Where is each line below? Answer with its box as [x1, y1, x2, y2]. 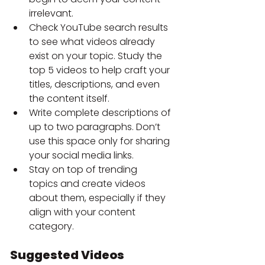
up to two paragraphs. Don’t [29, 119, 163, 134]
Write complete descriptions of [29, 105, 173, 119]
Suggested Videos [10, 246, 124, 263]
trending [98, 162, 140, 176]
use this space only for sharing [29, 134, 172, 148]
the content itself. [29, 91, 109, 105]
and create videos [60, 176, 148, 190]
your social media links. [29, 148, 134, 162]
